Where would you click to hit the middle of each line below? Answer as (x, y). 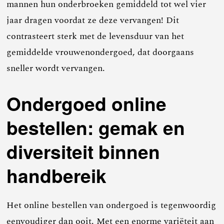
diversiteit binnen (83, 151)
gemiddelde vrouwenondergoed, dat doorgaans (100, 52)
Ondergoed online (87, 103)
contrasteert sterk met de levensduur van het (95, 36)
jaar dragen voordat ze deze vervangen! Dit (93, 20)
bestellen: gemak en (96, 127)
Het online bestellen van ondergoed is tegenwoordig (111, 205)
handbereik (57, 175)
